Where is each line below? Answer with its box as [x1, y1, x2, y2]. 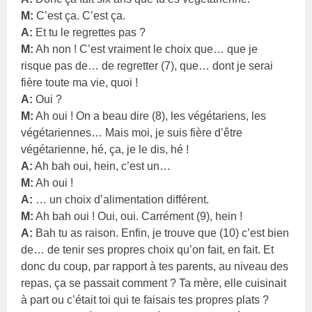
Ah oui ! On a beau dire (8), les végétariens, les [33, 109, 267, 122]
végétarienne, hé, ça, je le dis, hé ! [21, 143, 189, 155]
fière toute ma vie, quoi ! [21, 76, 139, 88]
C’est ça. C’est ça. [33, 9, 126, 22]
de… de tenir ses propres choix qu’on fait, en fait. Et [21, 243, 274, 256]
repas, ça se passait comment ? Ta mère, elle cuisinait [21, 276, 287, 289]
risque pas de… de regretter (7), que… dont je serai [21, 59, 274, 72]
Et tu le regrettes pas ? [33, 26, 146, 38]
